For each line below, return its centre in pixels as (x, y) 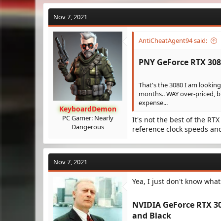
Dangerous (88, 127)
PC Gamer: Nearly (88, 118)
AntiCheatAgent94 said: (173, 40)
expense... (153, 103)
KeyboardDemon (88, 109)
